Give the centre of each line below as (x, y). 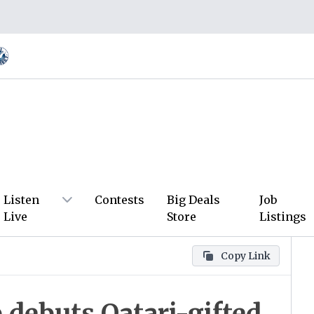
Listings (282, 217)
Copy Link (246, 256)
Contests (120, 200)
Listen (21, 200)
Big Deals (194, 200)
